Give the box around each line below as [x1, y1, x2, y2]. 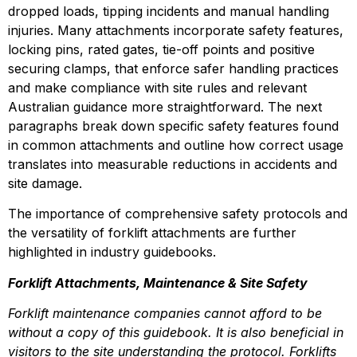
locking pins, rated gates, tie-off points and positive [8, 41, 315, 58]
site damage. [8, 175, 82, 192]
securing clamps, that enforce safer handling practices [8, 61, 339, 77]
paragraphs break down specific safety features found [8, 118, 339, 135]
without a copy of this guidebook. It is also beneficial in [8, 324, 343, 341]
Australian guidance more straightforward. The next [8, 99, 322, 116]
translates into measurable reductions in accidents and [8, 156, 337, 173]
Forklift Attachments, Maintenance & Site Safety [8, 274, 308, 291]
